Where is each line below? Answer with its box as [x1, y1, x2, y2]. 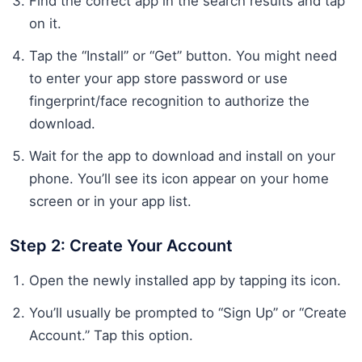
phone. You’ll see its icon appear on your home [29, 170, 329, 187]
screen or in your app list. [29, 192, 192, 209]
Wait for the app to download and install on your [29, 147, 335, 164]
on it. [29, 15, 61, 32]
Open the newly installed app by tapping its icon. [29, 271, 341, 288]
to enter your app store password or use [29, 69, 288, 86]
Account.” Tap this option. [29, 326, 193, 343]
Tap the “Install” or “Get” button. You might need [29, 47, 337, 64]
